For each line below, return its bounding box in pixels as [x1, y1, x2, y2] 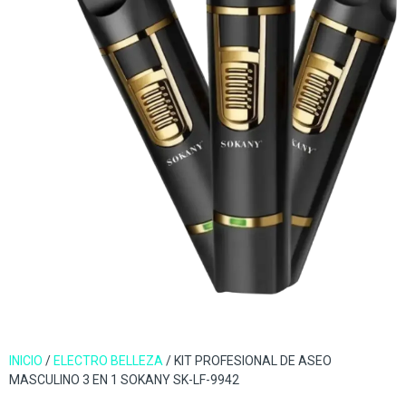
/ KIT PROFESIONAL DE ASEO [163, 353, 332, 369]
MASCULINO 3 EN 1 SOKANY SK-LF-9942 [9, 372, 239, 388]
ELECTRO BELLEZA [53, 353, 163, 369]
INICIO [9, 353, 43, 369]
